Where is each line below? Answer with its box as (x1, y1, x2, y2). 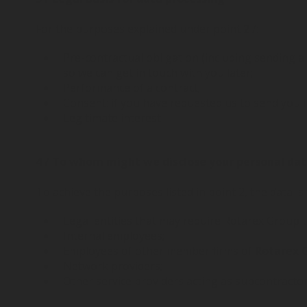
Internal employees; (63, 228, 164, 243)
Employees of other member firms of (63, 243, 255, 258)
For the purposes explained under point (36, 21, 243, 36)
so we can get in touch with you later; (63, 65, 253, 80)
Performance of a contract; (63, 80, 200, 95)
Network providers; (63, 258, 162, 273)
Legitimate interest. (63, 110, 166, 125)
